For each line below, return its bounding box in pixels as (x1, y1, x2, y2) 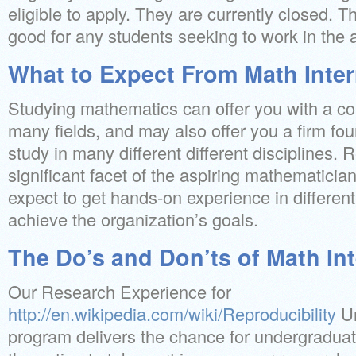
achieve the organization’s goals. (8, 207, 258, 231)
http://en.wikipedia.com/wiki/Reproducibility (8, 301, 336, 326)
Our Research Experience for (8, 279, 231, 304)
